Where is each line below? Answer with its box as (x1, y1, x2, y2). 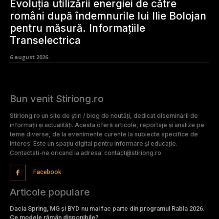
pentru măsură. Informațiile (10, 22, 145, 34)
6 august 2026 (10, 53, 48, 61)
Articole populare (10, 186, 90, 198)
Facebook (33, 167, 61, 176)
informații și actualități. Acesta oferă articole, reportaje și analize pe (10, 121, 204, 129)
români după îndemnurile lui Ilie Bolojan (10, 9, 206, 22)
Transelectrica (10, 34, 81, 46)
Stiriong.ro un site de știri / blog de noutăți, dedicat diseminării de (10, 111, 198, 119)
